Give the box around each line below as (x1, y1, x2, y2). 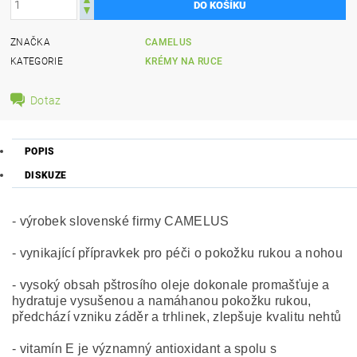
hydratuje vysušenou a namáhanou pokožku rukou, (12, 294, 312, 308)
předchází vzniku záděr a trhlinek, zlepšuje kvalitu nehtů (12, 310, 342, 324)
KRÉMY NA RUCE (145, 55, 223, 67)
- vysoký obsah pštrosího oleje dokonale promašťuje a (12, 278, 330, 292)
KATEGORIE (10, 55, 63, 67)
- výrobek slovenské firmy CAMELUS (12, 214, 229, 228)
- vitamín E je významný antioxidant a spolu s (12, 342, 277, 355)
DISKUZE (25, 170, 67, 181)
